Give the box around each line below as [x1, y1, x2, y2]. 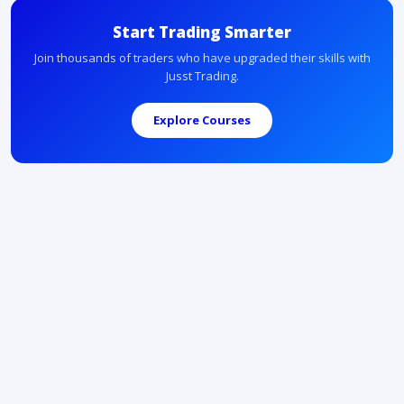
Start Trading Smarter [113, 21, 291, 42]
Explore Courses [153, 111, 251, 128]
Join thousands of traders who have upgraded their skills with [33, 49, 371, 66]
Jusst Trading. [165, 67, 239, 84]
